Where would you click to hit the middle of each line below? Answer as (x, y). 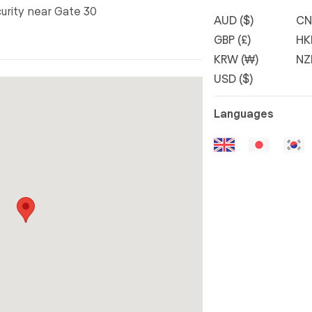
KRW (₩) (236, 58)
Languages (243, 113)
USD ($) (233, 78)
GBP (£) (232, 39)
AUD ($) (233, 19)
